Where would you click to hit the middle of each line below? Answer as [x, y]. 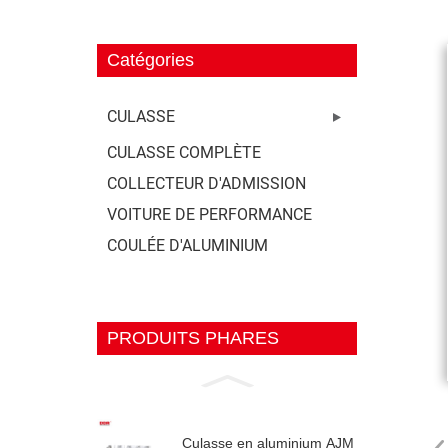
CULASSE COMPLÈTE [184, 152]
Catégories [150, 60]
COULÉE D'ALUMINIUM [187, 245]
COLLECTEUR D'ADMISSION [206, 183]
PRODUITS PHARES [193, 338]
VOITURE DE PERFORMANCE [209, 214]
